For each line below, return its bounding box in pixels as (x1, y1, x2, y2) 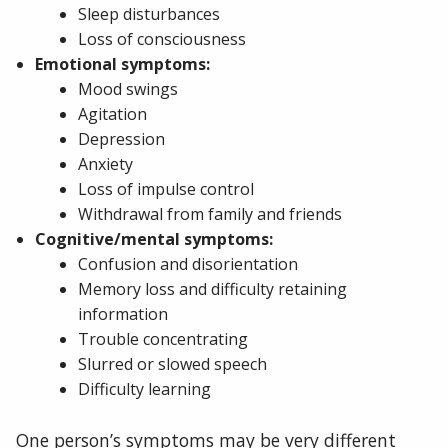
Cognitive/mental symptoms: (35, 228, 274, 251)
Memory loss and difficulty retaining (78, 278, 348, 301)
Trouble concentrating (78, 328, 249, 351)
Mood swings (78, 78, 179, 101)
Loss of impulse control (78, 178, 255, 201)
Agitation (78, 103, 148, 126)
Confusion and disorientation (78, 253, 299, 276)
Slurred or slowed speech (78, 353, 268, 376)
